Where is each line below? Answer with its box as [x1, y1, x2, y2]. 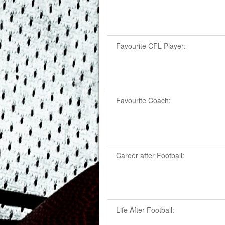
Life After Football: [116, 205, 175, 215]
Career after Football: [116, 150, 185, 161]
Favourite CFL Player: [116, 41, 186, 51]
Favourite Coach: [116, 95, 171, 106]
